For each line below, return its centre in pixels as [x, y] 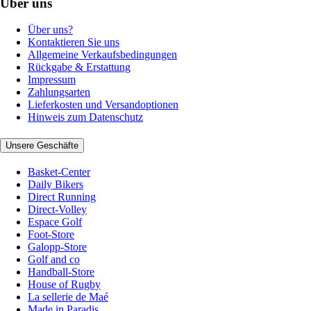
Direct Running [62, 196]
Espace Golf [55, 221]
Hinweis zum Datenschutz [85, 117]
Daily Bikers [56, 184]
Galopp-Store [57, 246]
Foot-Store [51, 234]
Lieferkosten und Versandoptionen [103, 105]
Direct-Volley [57, 209]
